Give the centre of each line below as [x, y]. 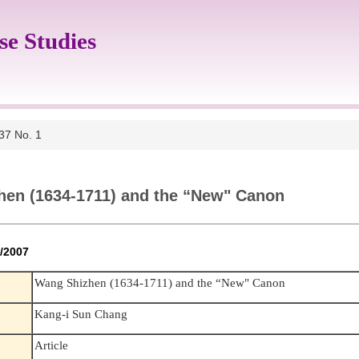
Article [55, 345]
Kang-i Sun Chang [81, 314]
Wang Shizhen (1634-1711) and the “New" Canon [160, 283]
